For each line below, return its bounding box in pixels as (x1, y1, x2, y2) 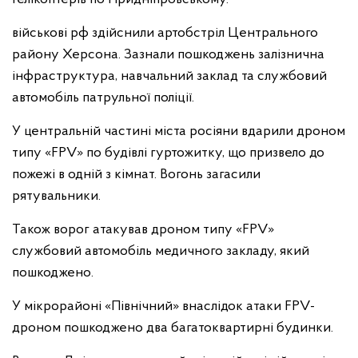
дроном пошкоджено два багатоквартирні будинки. (12, 320, 333, 336)
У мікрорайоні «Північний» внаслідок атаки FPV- (12, 299, 315, 314)
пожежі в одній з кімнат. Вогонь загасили (12, 167, 261, 182)
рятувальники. (12, 189, 101, 204)
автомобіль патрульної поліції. (12, 90, 194, 105)
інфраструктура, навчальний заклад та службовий (12, 69, 327, 84)
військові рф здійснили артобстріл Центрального (12, 26, 318, 41)
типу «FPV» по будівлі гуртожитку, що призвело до (12, 145, 324, 161)
